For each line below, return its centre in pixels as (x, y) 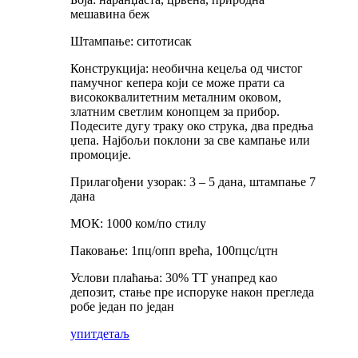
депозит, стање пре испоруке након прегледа (192, 292)
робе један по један (122, 306)
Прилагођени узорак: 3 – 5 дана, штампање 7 (193, 181)
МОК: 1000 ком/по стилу (138, 223)
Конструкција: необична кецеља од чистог (187, 68)
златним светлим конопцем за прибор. (175, 111)
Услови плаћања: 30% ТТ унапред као (174, 277)
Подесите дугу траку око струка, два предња (192, 125)
